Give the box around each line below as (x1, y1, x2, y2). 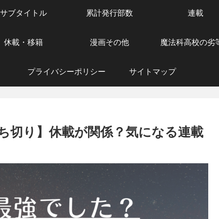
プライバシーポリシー (27, 67, 106, 76)
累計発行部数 (86, 8, 133, 17)
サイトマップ (129, 67, 176, 76)
